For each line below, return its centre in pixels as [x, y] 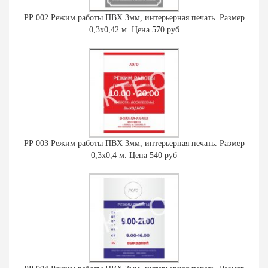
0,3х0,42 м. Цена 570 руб [134, 29]
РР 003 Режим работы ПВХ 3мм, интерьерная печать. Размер [134, 143]
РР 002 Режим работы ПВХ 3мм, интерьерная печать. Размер [134, 17]
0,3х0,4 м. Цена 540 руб [134, 155]
